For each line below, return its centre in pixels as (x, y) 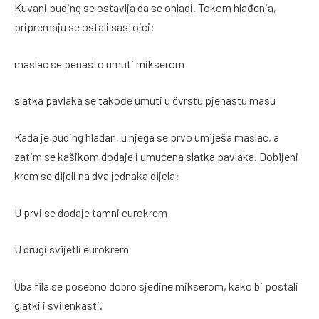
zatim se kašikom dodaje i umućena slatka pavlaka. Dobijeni (156, 156)
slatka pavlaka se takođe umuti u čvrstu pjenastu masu (145, 100)
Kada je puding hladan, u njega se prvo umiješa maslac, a (147, 137)
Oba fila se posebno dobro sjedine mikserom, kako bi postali (156, 286)
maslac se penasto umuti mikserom (99, 63)
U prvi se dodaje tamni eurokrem (91, 212)
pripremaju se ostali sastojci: (84, 27)
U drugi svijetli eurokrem (72, 249)
